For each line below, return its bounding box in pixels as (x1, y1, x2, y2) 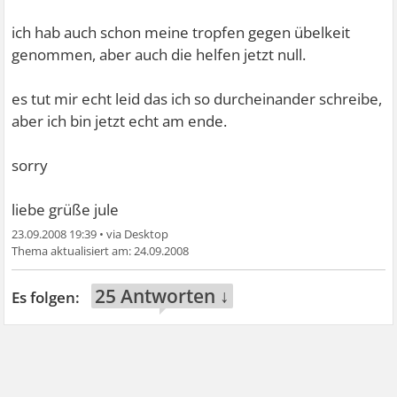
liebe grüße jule (12, 199, 120, 220)
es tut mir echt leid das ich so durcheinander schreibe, (12, 89, 383, 109)
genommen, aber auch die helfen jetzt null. (12, 44, 307, 65)
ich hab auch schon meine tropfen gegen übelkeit (12, 22, 351, 43)
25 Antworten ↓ (95, 284, 230, 308)
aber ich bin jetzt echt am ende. (12, 111, 228, 131)
